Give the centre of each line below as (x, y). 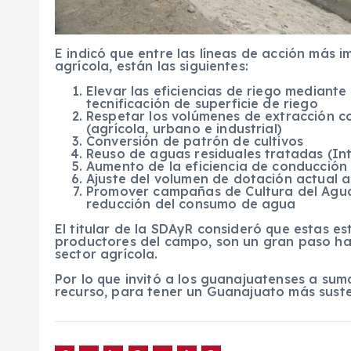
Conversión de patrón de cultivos (195, 141)
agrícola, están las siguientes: (152, 66)
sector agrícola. (107, 254)
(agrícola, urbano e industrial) (184, 128)
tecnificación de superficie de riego (202, 103)
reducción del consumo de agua (191, 204)
